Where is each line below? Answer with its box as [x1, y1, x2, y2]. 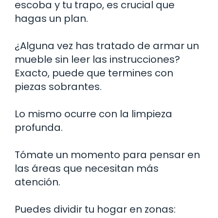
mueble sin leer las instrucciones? [15, 53, 180, 67]
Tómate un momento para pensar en [15, 148, 200, 162]
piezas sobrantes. [15, 80, 102, 94]
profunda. [15, 121, 63, 135]
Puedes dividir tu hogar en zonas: [15, 202, 176, 217]
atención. [15, 175, 60, 189]
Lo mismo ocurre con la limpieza [15, 107, 172, 121]
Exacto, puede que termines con [15, 66, 173, 80]
